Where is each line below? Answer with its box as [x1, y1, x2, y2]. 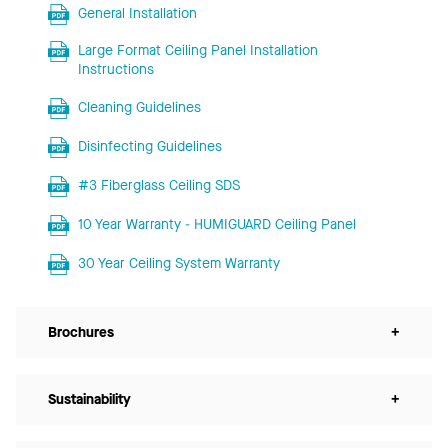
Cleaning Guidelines [77, 97, 201, 117]
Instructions [77, 59, 154, 79]
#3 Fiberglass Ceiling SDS [77, 175, 240, 195]
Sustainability [48, 389, 131, 409]
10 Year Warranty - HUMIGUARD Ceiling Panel [77, 214, 356, 234]
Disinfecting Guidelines [77, 136, 222, 156]
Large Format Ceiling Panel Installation [77, 40, 318, 60]
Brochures [48, 322, 114, 342]
